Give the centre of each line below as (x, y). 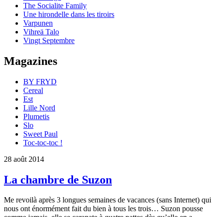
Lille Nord (39, 108)
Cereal (33, 90)
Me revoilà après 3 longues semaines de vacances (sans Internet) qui (108, 200)
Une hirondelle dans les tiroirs (69, 14)
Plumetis (36, 116)
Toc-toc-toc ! (43, 142)
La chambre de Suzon (58, 179)
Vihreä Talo (41, 31)
